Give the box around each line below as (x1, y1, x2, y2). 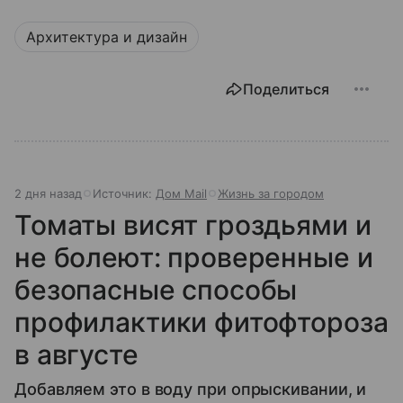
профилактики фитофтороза (14, 306, 389, 338)
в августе (14, 338, 139, 371)
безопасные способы (14, 273, 298, 306)
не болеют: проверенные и (14, 241, 373, 273)
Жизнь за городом (218, 186, 324, 201)
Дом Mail (156, 186, 207, 201)
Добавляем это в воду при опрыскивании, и (14, 380, 367, 399)
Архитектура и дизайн (26, 28, 187, 46)
